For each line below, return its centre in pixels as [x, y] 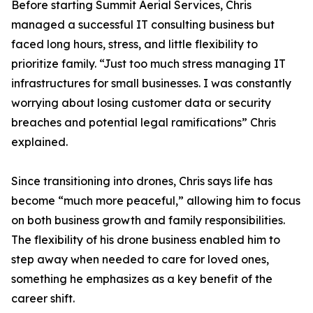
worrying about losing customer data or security [141, 103]
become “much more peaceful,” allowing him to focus [156, 201]
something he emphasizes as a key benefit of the [142, 279]
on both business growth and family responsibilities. [148, 220]
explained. [39, 142]
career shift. [43, 299]
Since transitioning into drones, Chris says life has [142, 181]
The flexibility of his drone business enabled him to [146, 240]
